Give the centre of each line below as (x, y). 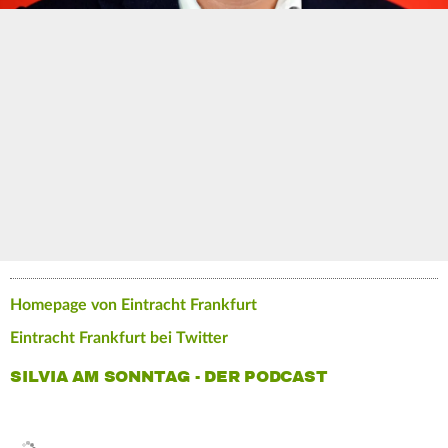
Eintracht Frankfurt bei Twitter (119, 337)
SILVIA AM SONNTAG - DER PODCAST (169, 376)
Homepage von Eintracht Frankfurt (133, 304)
